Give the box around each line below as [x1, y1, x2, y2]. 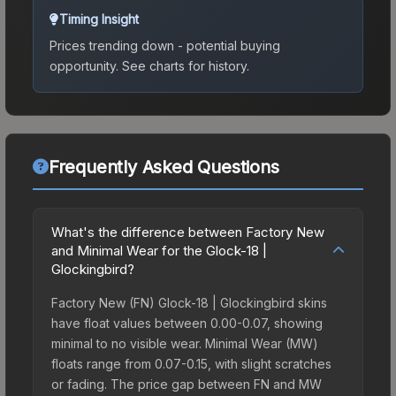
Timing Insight [59, 11, 139, 27]
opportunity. [49, 57, 118, 73]
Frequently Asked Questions [48, 156, 279, 178]
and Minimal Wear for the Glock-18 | [51, 241, 267, 259]
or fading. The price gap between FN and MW [51, 376, 322, 392]
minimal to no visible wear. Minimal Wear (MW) [51, 335, 318, 351]
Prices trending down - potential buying [49, 37, 280, 53]
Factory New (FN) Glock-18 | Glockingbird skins [51, 294, 327, 310]
